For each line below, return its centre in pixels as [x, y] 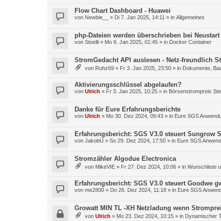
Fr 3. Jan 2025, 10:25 [132, 91]
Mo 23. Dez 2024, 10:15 [145, 216]
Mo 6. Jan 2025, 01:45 [131, 42]
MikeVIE [105, 167]
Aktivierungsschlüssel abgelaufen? [128, 85]
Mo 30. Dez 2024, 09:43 [135, 116]
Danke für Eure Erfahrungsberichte [128, 109]
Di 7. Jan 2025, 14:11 [140, 17]
